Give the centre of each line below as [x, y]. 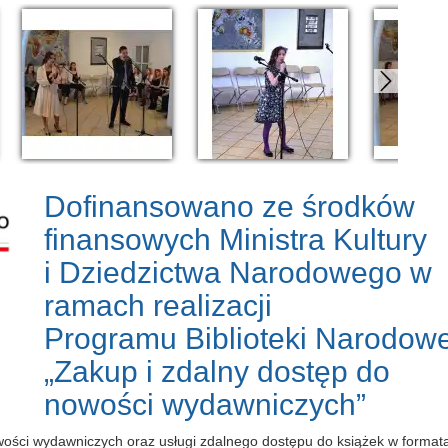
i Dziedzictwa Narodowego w [238, 272]
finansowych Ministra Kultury [235, 239]
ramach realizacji [158, 305]
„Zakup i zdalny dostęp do [217, 371]
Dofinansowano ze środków [229, 206]
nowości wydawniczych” [205, 404]
